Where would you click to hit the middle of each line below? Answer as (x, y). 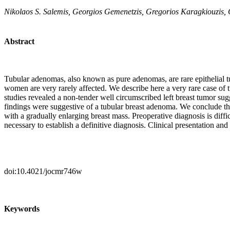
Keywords (22, 209)
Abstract (19, 41)
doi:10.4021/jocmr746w (43, 171)
